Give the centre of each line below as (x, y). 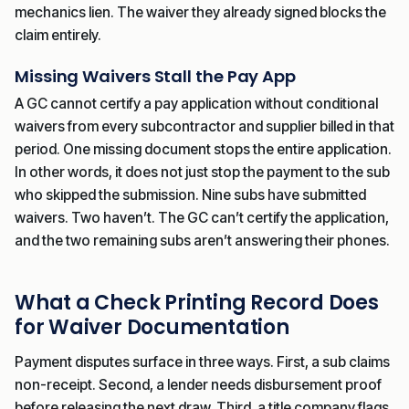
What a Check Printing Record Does (197, 302)
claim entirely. (58, 35)
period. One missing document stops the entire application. (203, 149)
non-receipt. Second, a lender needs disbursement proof (198, 384)
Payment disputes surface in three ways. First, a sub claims (202, 362)
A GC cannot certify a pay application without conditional (196, 103)
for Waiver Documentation (152, 327)
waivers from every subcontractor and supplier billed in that (204, 126)
